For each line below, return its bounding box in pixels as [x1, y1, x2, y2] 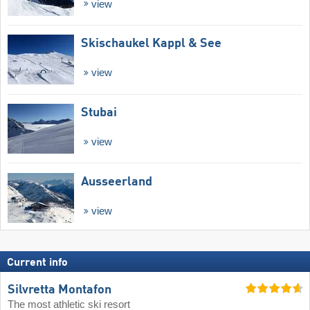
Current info [7, 257, 68, 268]
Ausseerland [81, 175, 152, 188]
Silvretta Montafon [8, 283, 111, 296]
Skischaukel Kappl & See [81, 37, 221, 51]
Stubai [81, 107, 117, 120]
